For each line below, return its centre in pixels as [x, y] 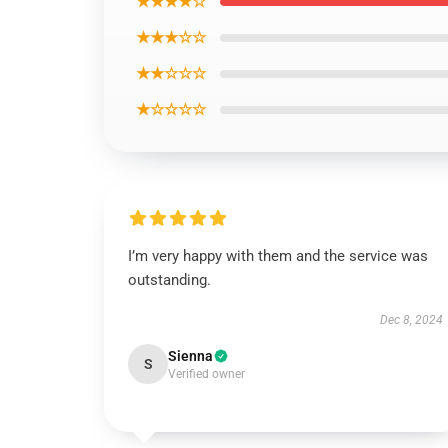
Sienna [190, 356]
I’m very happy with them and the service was [278, 256]
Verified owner [206, 374]
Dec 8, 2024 [411, 320]
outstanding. [169, 280]
